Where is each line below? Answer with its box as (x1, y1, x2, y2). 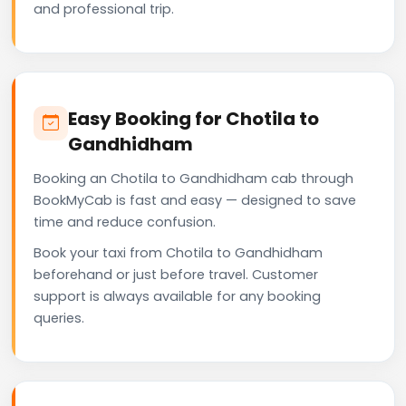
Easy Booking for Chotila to (68, 105, 319, 131)
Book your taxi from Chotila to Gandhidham (34, 243, 323, 262)
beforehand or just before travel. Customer (34, 265, 318, 284)
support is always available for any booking (34, 286, 321, 305)
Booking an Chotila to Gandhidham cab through (34, 169, 353, 188)
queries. (34, 308, 84, 327)
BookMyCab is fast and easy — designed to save (34, 190, 356, 209)
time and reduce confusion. (34, 212, 216, 231)
